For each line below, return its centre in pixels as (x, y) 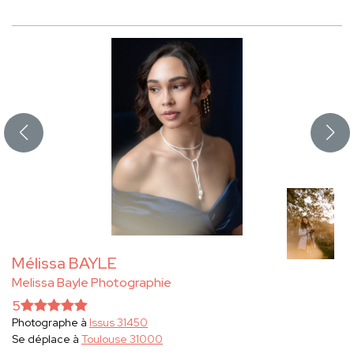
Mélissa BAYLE (64, 264)
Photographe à (51, 323)
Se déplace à (47, 339)
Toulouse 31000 (122, 339)
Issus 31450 (119, 323)
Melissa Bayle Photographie (92, 283)
